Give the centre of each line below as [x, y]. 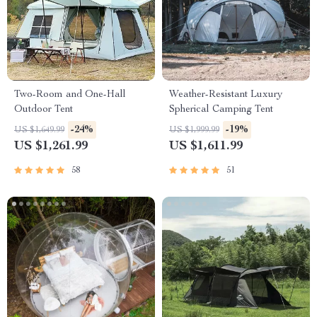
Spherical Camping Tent [221, 110]
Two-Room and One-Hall [70, 95]
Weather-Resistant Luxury [226, 95]
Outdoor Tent [44, 110]
